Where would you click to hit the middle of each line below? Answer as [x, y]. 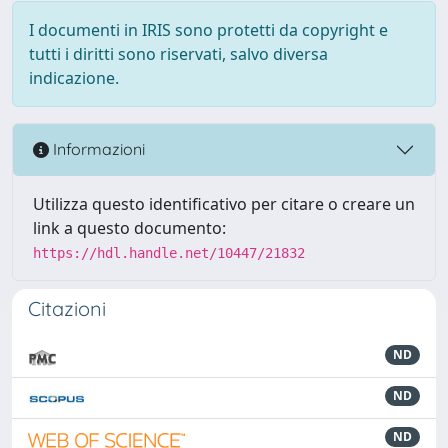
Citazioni [67, 308]
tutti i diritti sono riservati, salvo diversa [178, 53]
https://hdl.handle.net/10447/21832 [169, 252]
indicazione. [74, 77]
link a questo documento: [129, 227]
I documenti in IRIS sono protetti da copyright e [208, 29]
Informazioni [97, 149]
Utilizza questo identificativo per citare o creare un [224, 203]
